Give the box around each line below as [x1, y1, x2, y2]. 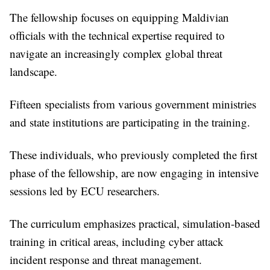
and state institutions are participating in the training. [10, 115, 250, 130]
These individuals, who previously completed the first [10, 147, 257, 162]
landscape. [10, 64, 57, 79]
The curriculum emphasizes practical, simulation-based [10, 216, 260, 231]
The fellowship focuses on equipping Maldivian [10, 10, 229, 25]
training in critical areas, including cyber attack [10, 234, 224, 249]
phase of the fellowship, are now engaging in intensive [10, 165, 259, 180]
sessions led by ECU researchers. [10, 183, 160, 198]
